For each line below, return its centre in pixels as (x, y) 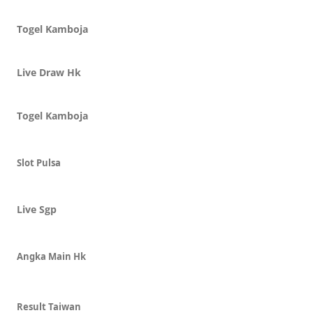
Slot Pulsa (39, 163)
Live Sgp (37, 209)
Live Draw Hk (49, 72)
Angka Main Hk (51, 256)
